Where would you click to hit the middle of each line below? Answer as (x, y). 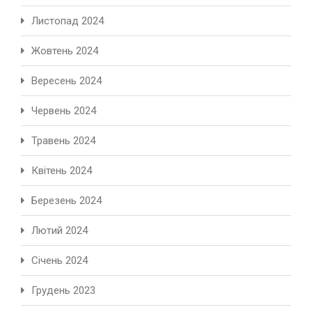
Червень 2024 (64, 111)
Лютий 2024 (60, 231)
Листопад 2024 (68, 21)
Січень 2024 (60, 261)
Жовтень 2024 (65, 51)
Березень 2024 (67, 201)
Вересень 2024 (67, 81)
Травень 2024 (63, 141)
